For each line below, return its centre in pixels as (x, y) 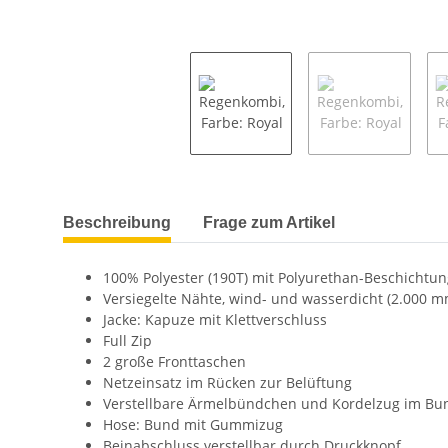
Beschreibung (117, 222)
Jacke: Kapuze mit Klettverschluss (215, 319)
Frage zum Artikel (269, 222)
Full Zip (127, 340)
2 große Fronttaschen (174, 361)
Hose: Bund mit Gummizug (193, 424)
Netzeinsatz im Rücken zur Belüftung (227, 382)
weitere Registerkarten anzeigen (170, 212)
